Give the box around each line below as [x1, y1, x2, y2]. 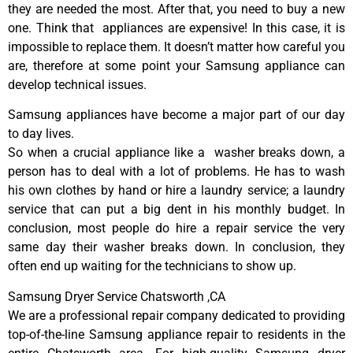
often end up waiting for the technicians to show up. [8, 258, 296, 274]
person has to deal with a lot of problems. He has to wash [8, 164, 345, 180]
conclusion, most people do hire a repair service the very [8, 221, 345, 236]
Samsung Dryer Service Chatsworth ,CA [8, 288, 225, 304]
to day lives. [8, 126, 74, 142]
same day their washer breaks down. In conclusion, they [8, 240, 345, 255]
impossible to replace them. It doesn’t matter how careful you [8, 39, 345, 54]
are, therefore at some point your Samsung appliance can [8, 58, 345, 73]
